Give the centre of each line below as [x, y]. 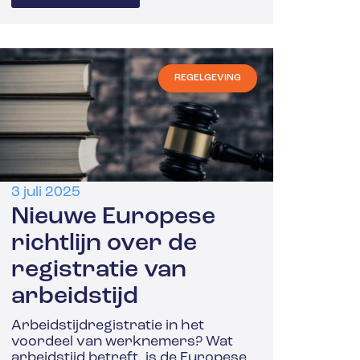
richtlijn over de [104, 244]
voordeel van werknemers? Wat [123, 342]
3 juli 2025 [46, 193]
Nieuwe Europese [114, 218]
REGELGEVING [208, 78]
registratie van [99, 271]
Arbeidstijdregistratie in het [108, 326]
